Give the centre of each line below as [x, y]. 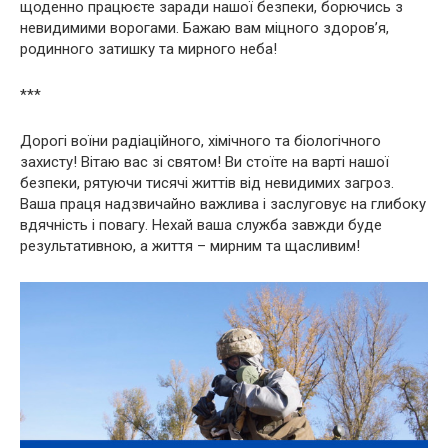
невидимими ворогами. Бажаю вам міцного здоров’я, [204, 27]
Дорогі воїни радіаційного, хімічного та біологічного [200, 140]
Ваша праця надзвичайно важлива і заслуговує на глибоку [223, 203]
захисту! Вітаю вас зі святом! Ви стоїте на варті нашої [204, 161]
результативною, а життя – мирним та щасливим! [190, 245]
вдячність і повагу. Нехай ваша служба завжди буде [201, 224]
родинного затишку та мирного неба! [148, 48]
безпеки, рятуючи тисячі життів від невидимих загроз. [207, 182]
